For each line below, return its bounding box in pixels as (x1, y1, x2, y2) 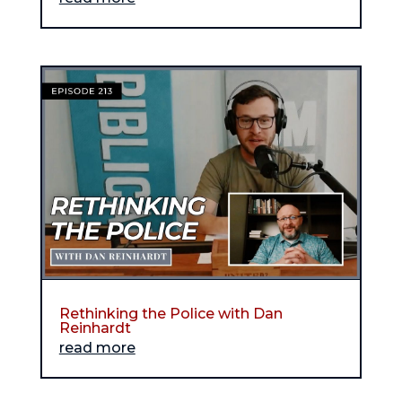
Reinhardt (58, 319, 131, 337)
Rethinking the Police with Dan (58, 305, 283, 323)
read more (58, 339, 135, 357)
